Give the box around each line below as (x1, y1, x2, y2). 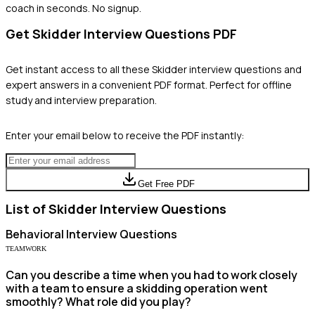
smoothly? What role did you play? (6, 293, 191, 309)
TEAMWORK (6, 244, 46, 252)
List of (6, 200, 49, 217)
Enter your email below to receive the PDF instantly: (6, 128, 244, 142)
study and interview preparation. (6, 93, 157, 107)
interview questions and (187, 62, 302, 76)
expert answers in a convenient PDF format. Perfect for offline (6, 77, 292, 91)
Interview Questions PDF (81, 25, 237, 42)
